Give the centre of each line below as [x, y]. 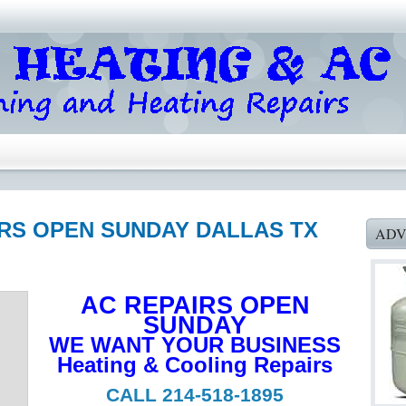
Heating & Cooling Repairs [195, 365]
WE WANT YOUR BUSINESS [195, 345]
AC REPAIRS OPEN [195, 305]
